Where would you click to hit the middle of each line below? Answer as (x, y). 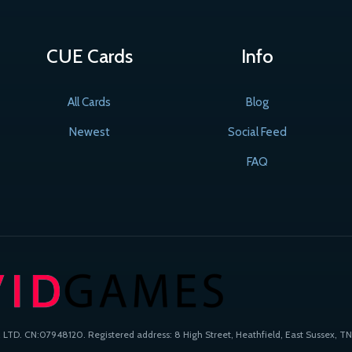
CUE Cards (89, 56)
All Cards (90, 102)
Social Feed (257, 132)
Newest (89, 132)
